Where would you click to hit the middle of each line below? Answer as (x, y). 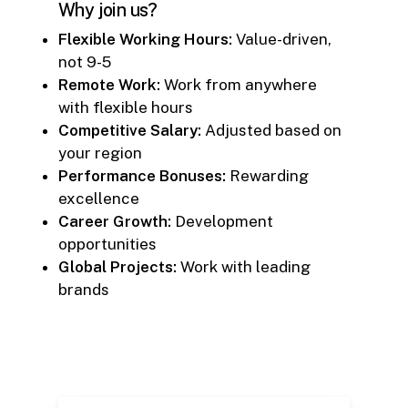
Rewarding (267, 175)
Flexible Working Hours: (145, 39)
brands (84, 289)
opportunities (107, 244)
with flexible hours (126, 107)
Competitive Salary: (130, 130)
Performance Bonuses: (142, 175)
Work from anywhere (239, 84)
